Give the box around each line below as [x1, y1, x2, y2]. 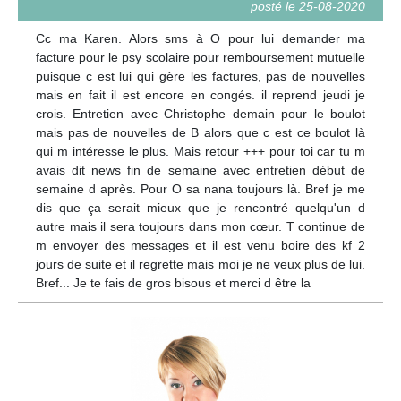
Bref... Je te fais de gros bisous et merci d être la [36, 275, 311, 290]
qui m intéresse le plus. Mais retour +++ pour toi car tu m [36, 143, 365, 158]
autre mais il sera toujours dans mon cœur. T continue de [36, 218, 365, 234]
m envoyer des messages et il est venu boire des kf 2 [36, 237, 365, 252]
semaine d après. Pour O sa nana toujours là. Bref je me [36, 181, 365, 196]
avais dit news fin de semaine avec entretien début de [36, 162, 365, 177]
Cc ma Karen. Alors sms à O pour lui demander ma [36, 30, 365, 46]
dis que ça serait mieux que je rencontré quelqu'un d [36, 200, 365, 215]
